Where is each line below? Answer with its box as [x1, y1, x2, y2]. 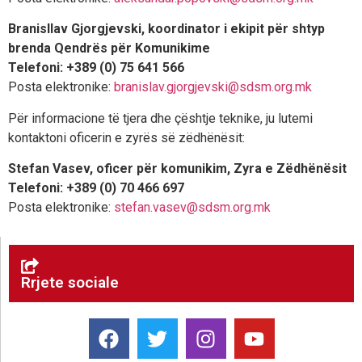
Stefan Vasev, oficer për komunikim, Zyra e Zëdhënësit [8, 160, 347, 176]
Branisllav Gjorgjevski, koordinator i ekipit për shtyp [8, 21, 325, 37]
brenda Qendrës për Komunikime [8, 40, 210, 57]
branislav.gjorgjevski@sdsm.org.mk [114, 79, 312, 95]
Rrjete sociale [21, 273, 119, 293]
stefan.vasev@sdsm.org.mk [114, 199, 271, 215]
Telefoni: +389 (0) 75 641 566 [8, 60, 184, 76]
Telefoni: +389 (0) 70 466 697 [8, 179, 184, 196]
